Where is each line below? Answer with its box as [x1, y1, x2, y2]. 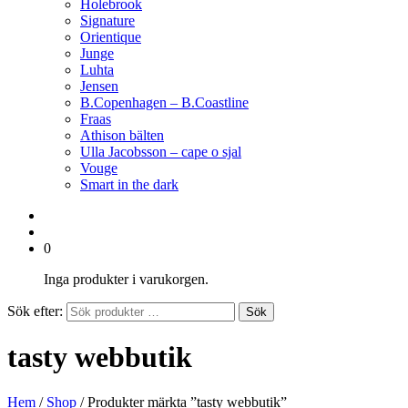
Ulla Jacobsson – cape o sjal [80, 144, 241, 159]
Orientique [80, 29, 141, 45]
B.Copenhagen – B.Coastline [80, 95, 249, 110]
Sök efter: [7, 303, 63, 319]
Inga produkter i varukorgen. [44, 271, 209, 287]
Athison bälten [80, 127, 164, 143]
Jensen [80, 78, 118, 94]
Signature [80, 13, 135, 28]
